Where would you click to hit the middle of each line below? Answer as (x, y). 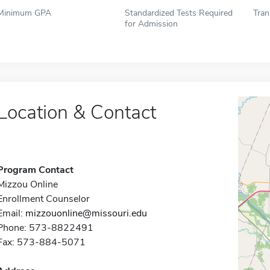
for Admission (152, 24)
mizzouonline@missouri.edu (86, 213)
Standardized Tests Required (179, 13)
